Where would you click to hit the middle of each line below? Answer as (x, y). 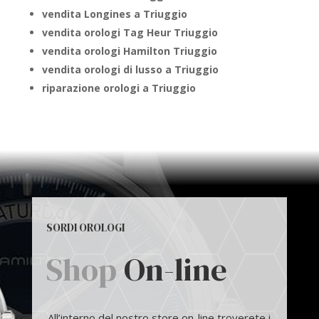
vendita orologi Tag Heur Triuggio (130, 33)
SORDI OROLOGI (85, 228)
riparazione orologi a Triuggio (119, 88)
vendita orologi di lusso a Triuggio (130, 70)
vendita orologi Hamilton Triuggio (129, 51)
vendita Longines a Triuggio (114, 14)
